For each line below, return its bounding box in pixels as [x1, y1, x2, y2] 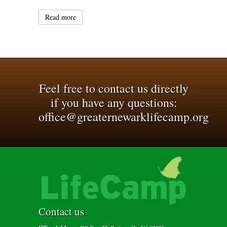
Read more [45, 12, 77, 22]
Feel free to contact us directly [39, 80, 189, 96]
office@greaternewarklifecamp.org [39, 108, 209, 125]
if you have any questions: [50, 94, 177, 110]
